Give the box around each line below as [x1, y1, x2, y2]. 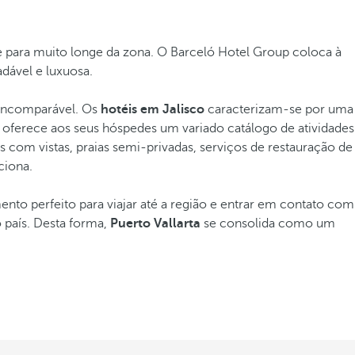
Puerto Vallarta [110, 216, 200, 231]
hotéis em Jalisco [101, 102, 204, 116]
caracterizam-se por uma [204, 102, 353, 116]
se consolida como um [200, 216, 335, 231]
